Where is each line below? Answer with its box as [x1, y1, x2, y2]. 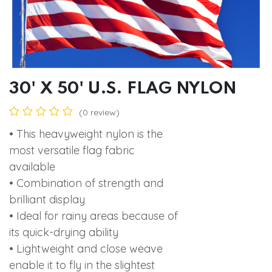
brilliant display [9, 192, 85, 206]
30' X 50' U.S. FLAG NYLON [9, 80, 237, 98]
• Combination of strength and [9, 175, 163, 190]
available [9, 159, 55, 174]
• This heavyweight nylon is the [9, 126, 163, 141]
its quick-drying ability [9, 225, 118, 239]
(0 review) [79, 106, 120, 118]
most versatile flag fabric [9, 143, 135, 157]
